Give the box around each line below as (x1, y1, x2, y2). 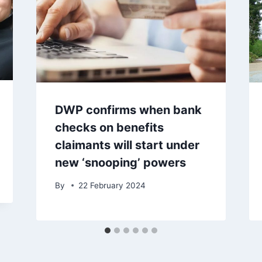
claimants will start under (54, 138, 199, 153)
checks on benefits (54, 120, 164, 135)
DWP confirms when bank (54, 103, 202, 118)
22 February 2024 (78, 180, 146, 190)
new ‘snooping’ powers (54, 156, 186, 170)
